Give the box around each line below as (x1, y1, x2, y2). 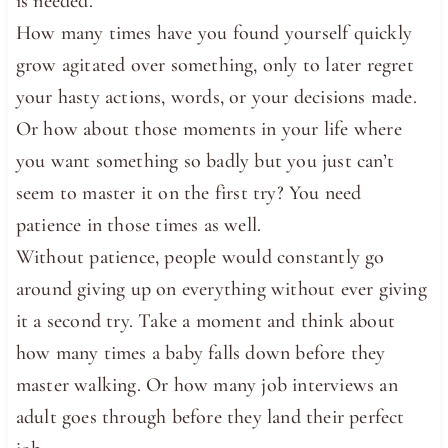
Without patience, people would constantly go (15, 244, 385, 269)
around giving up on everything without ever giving (15, 276, 427, 301)
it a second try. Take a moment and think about (15, 308, 396, 333)
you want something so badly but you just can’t (15, 148, 395, 173)
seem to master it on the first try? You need (15, 180, 362, 205)
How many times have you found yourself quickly (15, 20, 413, 45)
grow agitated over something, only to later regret (15, 52, 414, 77)
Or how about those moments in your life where (15, 116, 402, 141)
